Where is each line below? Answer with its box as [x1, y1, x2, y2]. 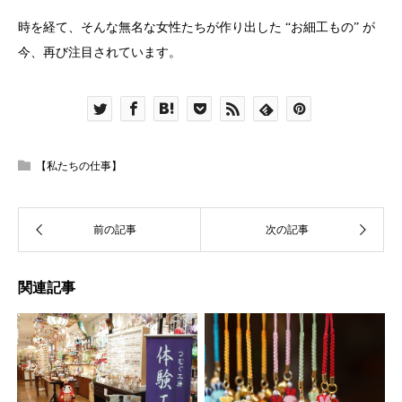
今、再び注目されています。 [18, 46, 181, 60]
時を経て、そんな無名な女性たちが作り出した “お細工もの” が [18, 21, 375, 35]
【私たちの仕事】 [36, 160, 122, 173]
